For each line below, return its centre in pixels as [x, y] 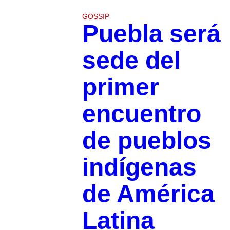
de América [148, 194]
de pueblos [147, 140]
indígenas [139, 167]
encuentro [141, 113]
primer [120, 87]
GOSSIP [95, 16]
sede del [131, 60]
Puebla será [151, 33]
